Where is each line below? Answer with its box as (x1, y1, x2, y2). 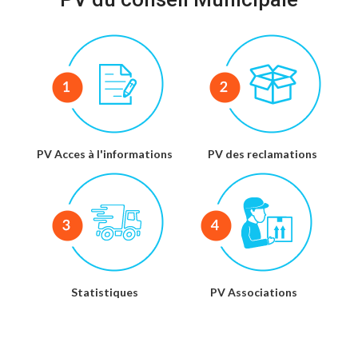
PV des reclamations (207, 147, 317, 161)
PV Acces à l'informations (36, 147, 173, 161)
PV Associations (209, 285, 297, 300)
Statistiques (70, 285, 138, 300)
